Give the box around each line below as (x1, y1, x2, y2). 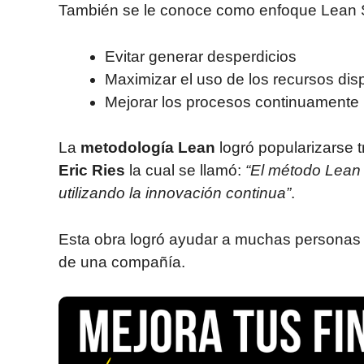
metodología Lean (80, 139, 215, 156)
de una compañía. (58, 253, 185, 271)
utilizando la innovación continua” (58, 184, 291, 201)
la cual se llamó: (125, 162, 245, 179)
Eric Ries (58, 162, 125, 179)
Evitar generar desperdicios (105, 47, 297, 65)
